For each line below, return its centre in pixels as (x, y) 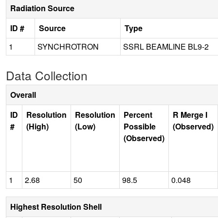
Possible (140, 126)
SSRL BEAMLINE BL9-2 (166, 46)
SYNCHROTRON (68, 46)
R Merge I (190, 114)
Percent (138, 114)
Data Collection (47, 75)
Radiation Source (42, 8)
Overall (23, 94)
